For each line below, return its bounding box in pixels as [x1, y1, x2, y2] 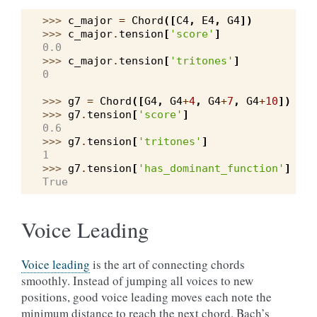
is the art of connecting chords [90, 256, 245, 272]
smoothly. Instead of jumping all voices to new [21, 272, 253, 289]
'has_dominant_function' [138, 162, 284, 175]
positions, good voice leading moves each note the [21, 289, 272, 305]
